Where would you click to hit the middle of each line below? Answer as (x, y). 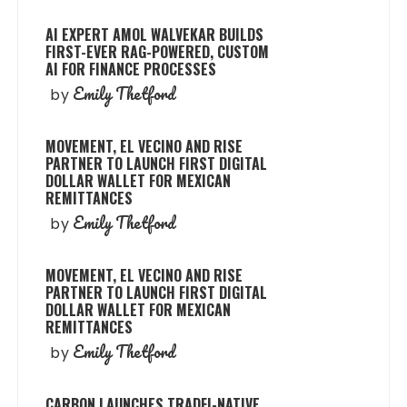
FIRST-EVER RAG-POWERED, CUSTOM (158, 52)
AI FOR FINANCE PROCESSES (131, 69)
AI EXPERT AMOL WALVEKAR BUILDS (155, 35)
